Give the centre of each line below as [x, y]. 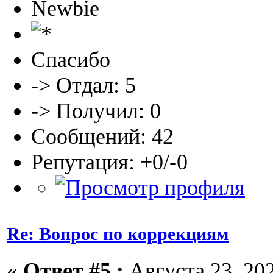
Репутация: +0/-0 [109, 162]
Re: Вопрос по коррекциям [118, 233]
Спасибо [71, 59]
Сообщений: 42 [102, 136]
